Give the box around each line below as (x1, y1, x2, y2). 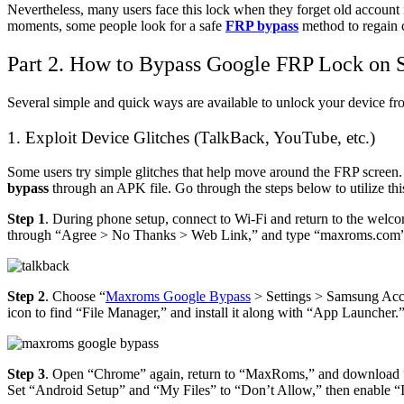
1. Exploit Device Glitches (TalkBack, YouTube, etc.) (7, 127, 375, 147)
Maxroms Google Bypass (106, 289, 251, 305)
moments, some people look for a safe (7, 18, 222, 34)
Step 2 (7, 289, 45, 305)
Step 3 (7, 366, 45, 382)
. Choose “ (45, 289, 106, 305)
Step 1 (7, 211, 45, 227)
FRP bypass (225, 18, 298, 34)
